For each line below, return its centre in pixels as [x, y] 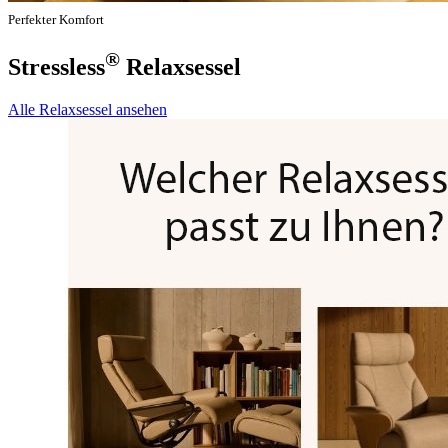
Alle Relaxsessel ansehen [87, 109]
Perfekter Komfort [56, 19]
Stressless [56, 66]
